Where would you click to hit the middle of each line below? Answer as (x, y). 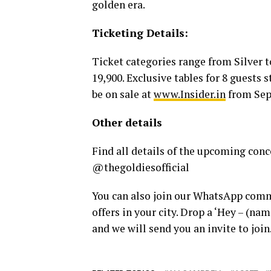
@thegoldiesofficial (141, 167)
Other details (127, 122)
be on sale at (123, 94)
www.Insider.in (190, 94)
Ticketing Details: (140, 33)
